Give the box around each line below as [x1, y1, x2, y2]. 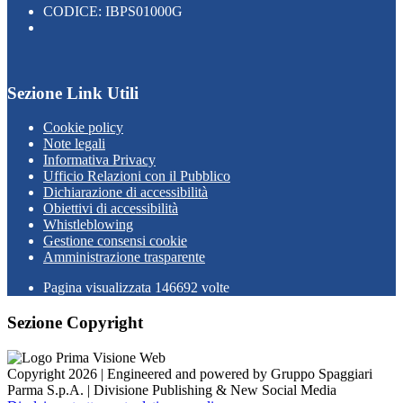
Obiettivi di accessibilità [43, 201, 178, 217]
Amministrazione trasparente [43, 249, 205, 265]
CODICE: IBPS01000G [43, 3, 183, 19]
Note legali [43, 136, 105, 152]
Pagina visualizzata [43, 280, 155, 296]
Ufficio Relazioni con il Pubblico [43, 168, 230, 184]
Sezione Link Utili [7, 83, 139, 103]
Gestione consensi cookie [43, 233, 187, 249]
